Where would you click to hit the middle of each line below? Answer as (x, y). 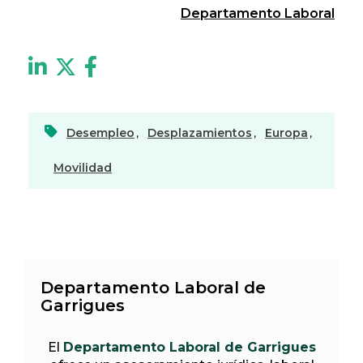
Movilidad (83, 167)
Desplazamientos (200, 132)
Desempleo (100, 132)
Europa (286, 132)
